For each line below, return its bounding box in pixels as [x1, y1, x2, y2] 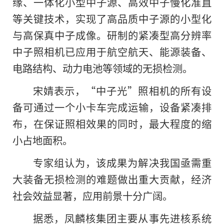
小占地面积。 [12, 132, 72, 148]
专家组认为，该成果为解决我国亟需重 [32, 155, 211, 170]
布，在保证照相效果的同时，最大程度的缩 [12, 116, 211, 131]
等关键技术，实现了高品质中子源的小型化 [12, 11, 211, 26]
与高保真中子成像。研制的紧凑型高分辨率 [12, 27, 211, 43]
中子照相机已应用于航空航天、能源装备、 [12, 44, 211, 59]
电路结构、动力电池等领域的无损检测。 [12, 60, 192, 76]
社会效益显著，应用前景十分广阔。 [12, 188, 172, 203]
